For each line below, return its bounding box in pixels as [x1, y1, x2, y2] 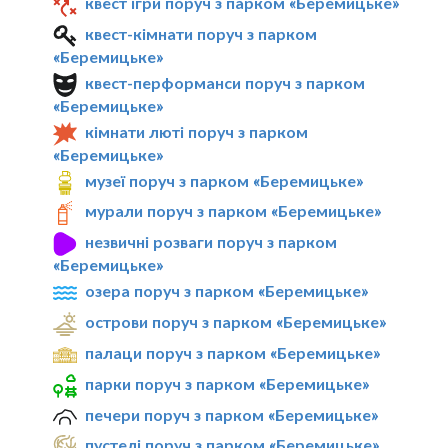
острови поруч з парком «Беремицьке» [85, 312, 387, 332]
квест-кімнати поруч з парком [85, 24, 318, 44]
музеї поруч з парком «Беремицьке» [85, 170, 364, 190]
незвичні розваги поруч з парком [85, 232, 338, 252]
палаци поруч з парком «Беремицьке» [85, 342, 381, 362]
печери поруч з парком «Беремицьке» [85, 404, 379, 424]
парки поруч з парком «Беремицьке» [85, 373, 370, 393]
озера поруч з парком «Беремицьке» [85, 281, 369, 301]
